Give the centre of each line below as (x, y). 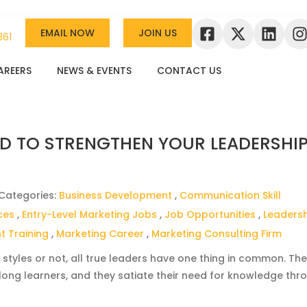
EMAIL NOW (68, 33)
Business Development (116, 195)
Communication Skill (231, 195)
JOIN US (158, 33)
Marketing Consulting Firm (217, 234)
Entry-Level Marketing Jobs (90, 214)
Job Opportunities (210, 214)
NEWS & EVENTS (94, 71)
